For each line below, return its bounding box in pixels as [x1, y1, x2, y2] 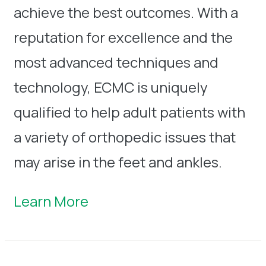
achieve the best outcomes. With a [14, 2, 238, 22]
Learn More [14, 191, 88, 211]
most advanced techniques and [14, 52, 218, 72]
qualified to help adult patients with [14, 102, 245, 122]
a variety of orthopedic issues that [14, 126, 236, 147]
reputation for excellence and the [14, 27, 233, 47]
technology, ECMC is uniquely [14, 77, 208, 97]
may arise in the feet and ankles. [14, 151, 222, 172]
